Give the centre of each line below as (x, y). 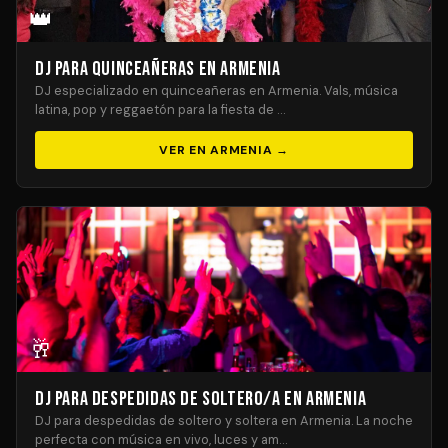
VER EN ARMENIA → (224, 150)
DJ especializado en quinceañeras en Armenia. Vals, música (216, 90)
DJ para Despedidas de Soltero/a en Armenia (201, 399)
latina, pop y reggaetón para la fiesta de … (160, 109)
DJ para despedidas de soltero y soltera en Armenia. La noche (224, 420)
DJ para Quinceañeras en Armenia (158, 69)
